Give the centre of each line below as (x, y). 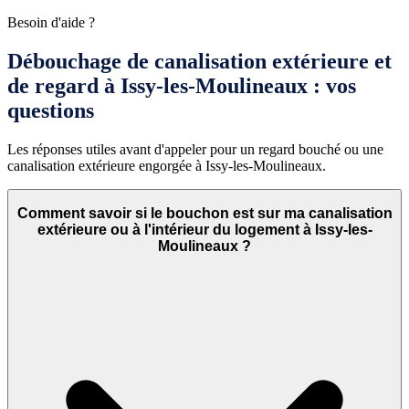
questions (51, 110)
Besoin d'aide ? (51, 22)
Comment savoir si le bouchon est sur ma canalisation (204, 214)
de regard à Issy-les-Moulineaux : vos (182, 85)
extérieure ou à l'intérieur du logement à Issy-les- (204, 230)
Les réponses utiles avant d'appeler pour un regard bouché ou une (195, 149)
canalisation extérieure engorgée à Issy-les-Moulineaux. (167, 165)
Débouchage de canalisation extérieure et (199, 61)
